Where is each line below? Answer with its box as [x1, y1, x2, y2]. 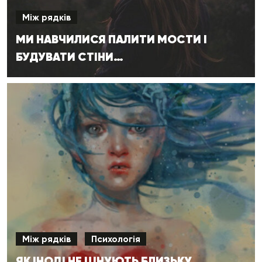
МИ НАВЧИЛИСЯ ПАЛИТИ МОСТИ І [16, 32, 207, 47]
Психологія [91, 233, 140, 245]
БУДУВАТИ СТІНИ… [16, 49, 123, 65]
